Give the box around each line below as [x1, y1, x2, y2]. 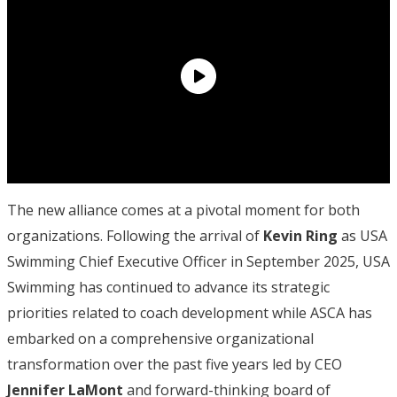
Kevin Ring [263, 226, 338, 246]
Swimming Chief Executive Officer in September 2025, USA [7, 252, 390, 272]
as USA [338, 226, 387, 246]
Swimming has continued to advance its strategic [7, 277, 330, 298]
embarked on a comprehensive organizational [7, 329, 314, 349]
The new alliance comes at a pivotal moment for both [7, 200, 360, 221]
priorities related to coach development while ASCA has [7, 303, 372, 323]
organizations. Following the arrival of [7, 226, 263, 246]
